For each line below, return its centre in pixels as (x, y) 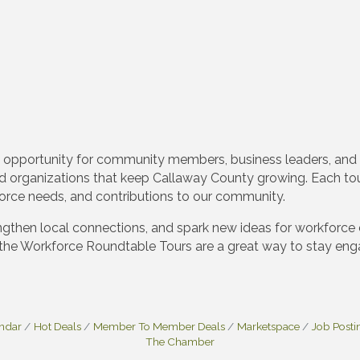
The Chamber (180, 341)
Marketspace (268, 326)
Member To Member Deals (159, 326)
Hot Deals (57, 326)
